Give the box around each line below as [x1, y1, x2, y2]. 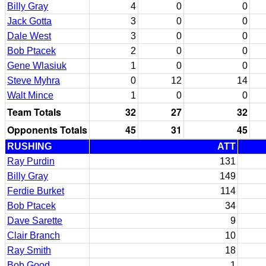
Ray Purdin [7, 156, 55, 166]
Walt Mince [7, 90, 53, 100]
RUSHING [7, 141, 52, 151]
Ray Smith [7, 245, 51, 255]
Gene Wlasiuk [7, 61, 66, 71]
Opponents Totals [7, 123, 87, 137]
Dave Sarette [7, 216, 62, 226]
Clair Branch [7, 230, 60, 240]
